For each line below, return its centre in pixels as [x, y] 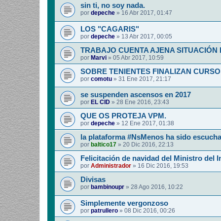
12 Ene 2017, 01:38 [148, 124]
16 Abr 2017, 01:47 [147, 13]
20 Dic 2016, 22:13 [148, 145]
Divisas [93, 180]
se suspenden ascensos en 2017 [136, 95]
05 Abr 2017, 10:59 [138, 57]
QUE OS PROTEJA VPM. [123, 116]
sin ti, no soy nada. [113, 5]
